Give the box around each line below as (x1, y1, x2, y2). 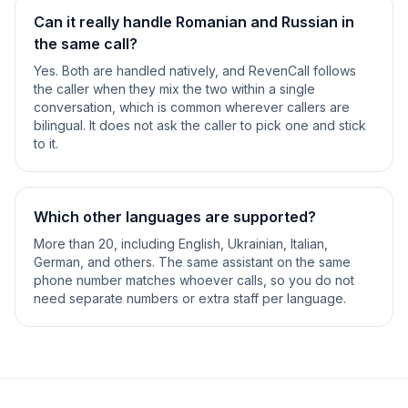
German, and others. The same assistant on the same (34, 254, 351, 270)
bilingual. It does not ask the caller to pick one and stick (34, 117, 366, 133)
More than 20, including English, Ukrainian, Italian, (34, 236, 328, 251)
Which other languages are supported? (34, 208, 316, 226)
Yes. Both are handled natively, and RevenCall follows (34, 63, 356, 78)
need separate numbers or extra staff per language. (34, 291, 346, 306)
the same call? (34, 35, 138, 53)
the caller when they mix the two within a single (34, 81, 315, 97)
